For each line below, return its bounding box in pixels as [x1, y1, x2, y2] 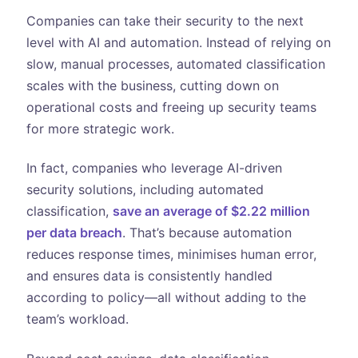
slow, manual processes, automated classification [26, 55, 325, 72]
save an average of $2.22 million [112, 203, 310, 220]
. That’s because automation [121, 225, 292, 241]
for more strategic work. [26, 120, 174, 137]
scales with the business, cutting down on [26, 77, 279, 93]
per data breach [26, 225, 122, 241]
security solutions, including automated [26, 181, 264, 198]
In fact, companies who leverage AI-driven [26, 160, 282, 177]
